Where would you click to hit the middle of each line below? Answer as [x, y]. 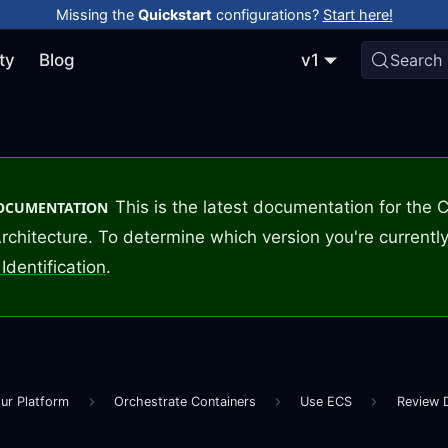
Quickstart [174, 14]
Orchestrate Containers [184, 401]
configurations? [267, 14]
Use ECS [326, 401]
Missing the [96, 14]
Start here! [357, 14]
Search [416, 60]
